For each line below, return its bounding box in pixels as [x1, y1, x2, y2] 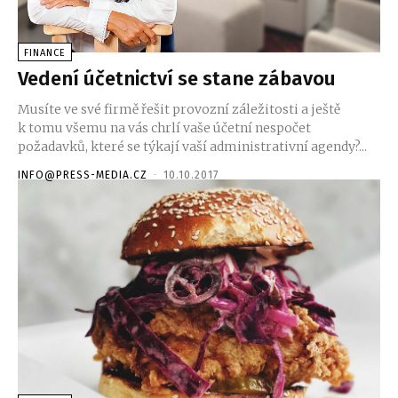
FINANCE [24, 47, 66, 60]
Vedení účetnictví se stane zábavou [18, 67, 336, 92]
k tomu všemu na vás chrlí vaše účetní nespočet [18, 120, 311, 137]
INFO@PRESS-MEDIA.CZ [18, 169, 147, 182]
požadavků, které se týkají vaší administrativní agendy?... [18, 139, 367, 155]
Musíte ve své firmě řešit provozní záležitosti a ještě [18, 101, 340, 118]
